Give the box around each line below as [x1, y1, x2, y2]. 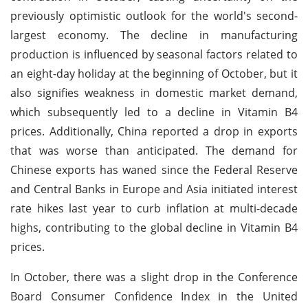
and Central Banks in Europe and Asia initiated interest [10, 181, 298, 197]
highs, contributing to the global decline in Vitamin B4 [10, 219, 298, 235]
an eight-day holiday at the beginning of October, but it [10, 65, 298, 81]
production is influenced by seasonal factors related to [10, 46, 298, 62]
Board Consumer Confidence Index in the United [10, 288, 298, 304]
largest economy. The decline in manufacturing [10, 27, 298, 43]
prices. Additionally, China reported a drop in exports [10, 123, 298, 139]
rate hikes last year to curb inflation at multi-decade [10, 200, 298, 216]
